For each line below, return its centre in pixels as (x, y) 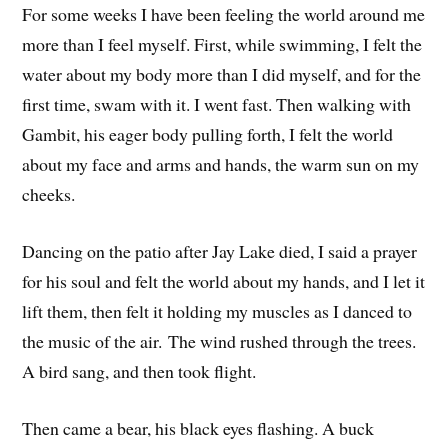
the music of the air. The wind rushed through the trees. (219, 340)
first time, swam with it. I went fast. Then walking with (217, 103)
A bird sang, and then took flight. (139, 370)
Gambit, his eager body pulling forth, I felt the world (208, 133)
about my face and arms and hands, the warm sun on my (221, 163)
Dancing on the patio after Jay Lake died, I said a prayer (220, 250)
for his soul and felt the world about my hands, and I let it (224, 280)
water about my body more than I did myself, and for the (222, 73)
